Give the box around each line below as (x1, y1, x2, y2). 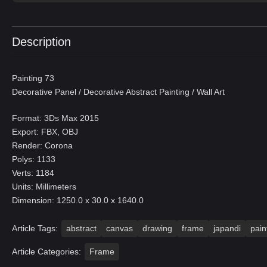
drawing (142, 223, 172, 233)
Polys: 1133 (12, 154, 55, 164)
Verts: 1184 (12, 168, 54, 178)
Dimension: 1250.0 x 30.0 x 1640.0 (12, 195, 144, 205)
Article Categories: (12, 247, 81, 256)
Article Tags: (12, 223, 58, 233)
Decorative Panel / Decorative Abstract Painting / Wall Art (12, 87, 225, 97)
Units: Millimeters (12, 182, 76, 191)
